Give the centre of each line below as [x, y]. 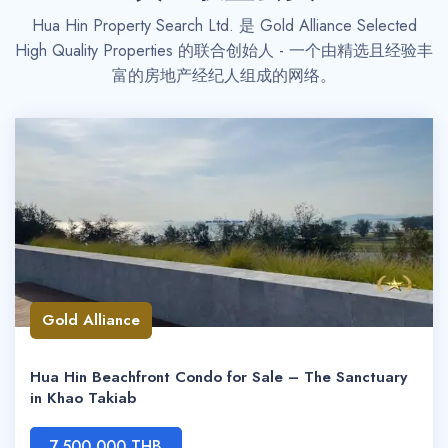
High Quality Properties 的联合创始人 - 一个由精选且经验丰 [224, 50]
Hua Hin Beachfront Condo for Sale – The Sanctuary [218, 377]
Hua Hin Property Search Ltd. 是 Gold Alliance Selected [224, 25]
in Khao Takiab [83, 398]
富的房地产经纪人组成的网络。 [224, 75]
